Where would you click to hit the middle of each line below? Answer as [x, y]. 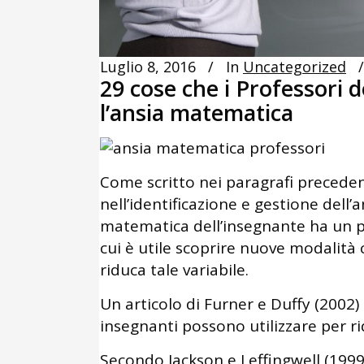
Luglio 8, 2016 [148, 66]
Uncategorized [295, 66]
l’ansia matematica [197, 112]
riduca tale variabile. [174, 269]
